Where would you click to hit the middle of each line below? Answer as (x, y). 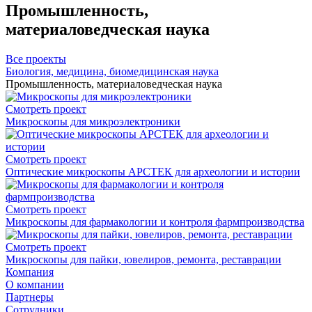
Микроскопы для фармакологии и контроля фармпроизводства (155, 221)
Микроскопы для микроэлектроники (93, 121)
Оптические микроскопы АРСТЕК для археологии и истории (153, 171)
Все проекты (36, 58)
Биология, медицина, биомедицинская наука (112, 71)
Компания (30, 272)
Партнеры (30, 297)
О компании (35, 284)
